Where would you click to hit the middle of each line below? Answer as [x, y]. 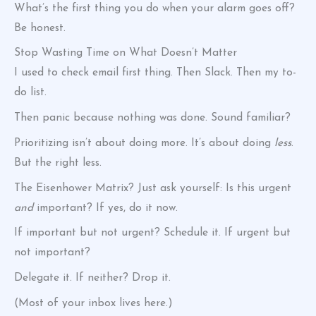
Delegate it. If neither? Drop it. [92, 278]
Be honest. [40, 28]
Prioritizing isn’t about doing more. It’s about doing [144, 143]
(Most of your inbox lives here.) [93, 303]
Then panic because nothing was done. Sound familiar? [152, 118]
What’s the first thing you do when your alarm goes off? [154, 8]
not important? [52, 253]
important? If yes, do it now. [105, 208]
